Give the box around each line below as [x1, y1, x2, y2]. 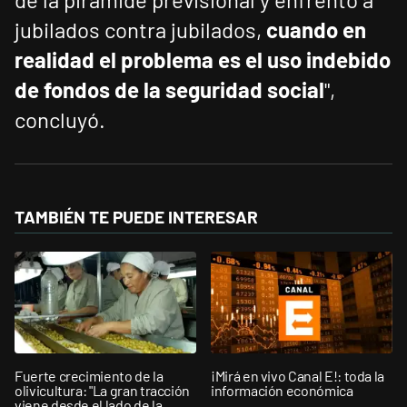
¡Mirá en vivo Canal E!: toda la [211, 366, 385, 384]
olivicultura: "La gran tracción [15, 381, 191, 399]
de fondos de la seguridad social [15, 76, 324, 104]
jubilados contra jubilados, [15, 16, 266, 44]
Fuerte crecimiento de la [15, 366, 164, 384]
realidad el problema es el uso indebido [15, 46, 391, 74]
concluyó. [15, 106, 105, 134]
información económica [211, 381, 353, 399]
